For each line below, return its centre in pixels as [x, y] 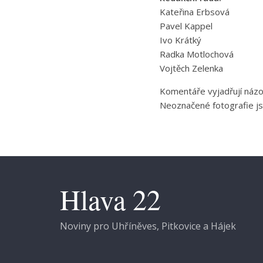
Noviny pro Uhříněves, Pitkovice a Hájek [148, 226]
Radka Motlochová [197, 54]
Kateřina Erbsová [195, 12]
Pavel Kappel [186, 26]
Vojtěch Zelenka [191, 68]
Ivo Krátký [181, 40]
